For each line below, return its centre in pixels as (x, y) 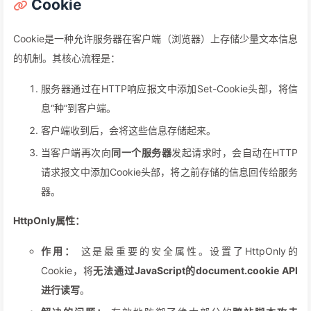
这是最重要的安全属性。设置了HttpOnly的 (187, 251)
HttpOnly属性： (49, 221)
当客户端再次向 (76, 153)
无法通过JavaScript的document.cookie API (196, 271)
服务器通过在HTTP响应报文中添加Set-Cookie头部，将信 (169, 89)
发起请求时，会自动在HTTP (235, 153)
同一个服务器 (142, 153)
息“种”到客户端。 (78, 108)
